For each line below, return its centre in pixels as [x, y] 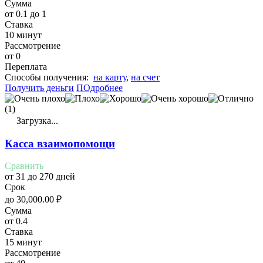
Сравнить [24, 166]
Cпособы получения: [49, 77]
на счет [145, 77]
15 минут [23, 242]
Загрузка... [36, 120]
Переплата [26, 66]
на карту [110, 77]
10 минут [23, 35]
